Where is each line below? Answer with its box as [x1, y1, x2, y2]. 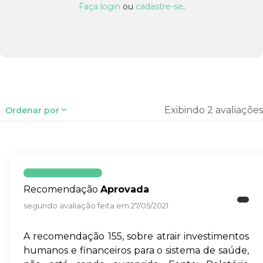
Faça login [78, 1, 120, 12]
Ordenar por [5, 104, 59, 116]
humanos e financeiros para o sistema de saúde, [23, 245, 249, 257]
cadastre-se [135, 1, 183, 12]
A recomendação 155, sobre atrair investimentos [23, 231, 249, 242]
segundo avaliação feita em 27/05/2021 [23, 201, 168, 211]
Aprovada [100, 184, 149, 195]
